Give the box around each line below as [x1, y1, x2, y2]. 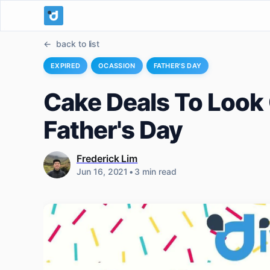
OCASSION [98, 61, 136, 70]
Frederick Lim [77, 152, 138, 165]
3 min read [134, 166, 177, 177]
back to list [55, 39, 100, 49]
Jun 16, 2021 [77, 166, 128, 177]
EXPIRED [51, 61, 81, 70]
